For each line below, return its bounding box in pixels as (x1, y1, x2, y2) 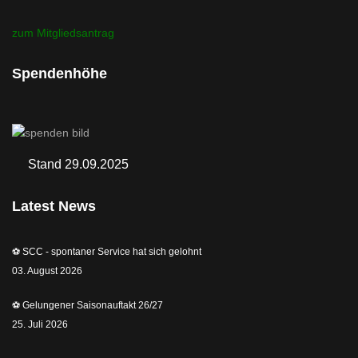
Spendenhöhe (12, 66, 107, 82)
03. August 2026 (12, 265, 82, 276)
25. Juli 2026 (12, 319, 68, 330)
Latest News (12, 198, 96, 214)
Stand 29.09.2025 (12, 157, 129, 171)
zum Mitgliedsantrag (12, 26, 114, 39)
